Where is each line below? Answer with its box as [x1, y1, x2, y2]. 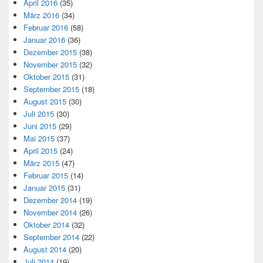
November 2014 [23, 206, 77, 218]
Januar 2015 [23, 181, 65, 193]
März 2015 [23, 157, 59, 168]
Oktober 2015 [23, 70, 69, 82]
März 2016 [23, 9, 59, 21]
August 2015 [23, 95, 66, 107]
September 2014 [23, 231, 79, 242]
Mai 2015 [23, 132, 55, 144]
